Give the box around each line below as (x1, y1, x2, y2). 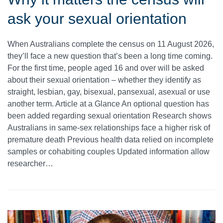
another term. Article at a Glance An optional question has (7, 100, 209, 109)
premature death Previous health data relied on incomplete (7, 135, 214, 144)
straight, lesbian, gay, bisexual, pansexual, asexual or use (7, 88, 210, 97)
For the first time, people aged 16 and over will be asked (7, 64, 204, 73)
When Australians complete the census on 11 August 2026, (7, 40, 214, 49)
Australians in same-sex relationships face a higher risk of (7, 123, 210, 132)
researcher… (7, 159, 53, 168)
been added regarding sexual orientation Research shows (7, 111, 212, 120)
